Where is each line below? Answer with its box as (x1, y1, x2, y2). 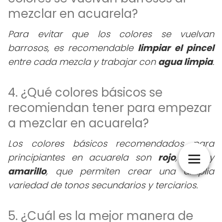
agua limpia (158, 55, 213, 68)
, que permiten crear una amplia (46, 165, 214, 177)
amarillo (8, 165, 46, 177)
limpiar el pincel (138, 42, 214, 54)
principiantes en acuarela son (8, 151, 158, 164)
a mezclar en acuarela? (8, 115, 149, 131)
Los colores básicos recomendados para (8, 137, 214, 150)
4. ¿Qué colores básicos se (8, 84, 163, 101)
